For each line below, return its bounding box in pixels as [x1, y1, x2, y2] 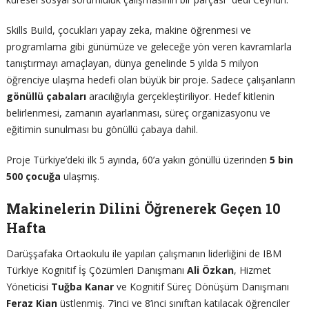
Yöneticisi [6, 279, 51, 293]
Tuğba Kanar [50, 279, 114, 293]
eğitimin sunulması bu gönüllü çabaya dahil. [6, 122, 198, 136]
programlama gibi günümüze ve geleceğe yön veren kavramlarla [6, 39, 292, 53]
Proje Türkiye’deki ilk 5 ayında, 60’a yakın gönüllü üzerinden [6, 152, 270, 166]
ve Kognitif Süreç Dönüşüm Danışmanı [113, 279, 289, 293]
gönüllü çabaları [6, 89, 86, 103]
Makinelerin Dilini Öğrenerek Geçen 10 [6, 199, 281, 217]
